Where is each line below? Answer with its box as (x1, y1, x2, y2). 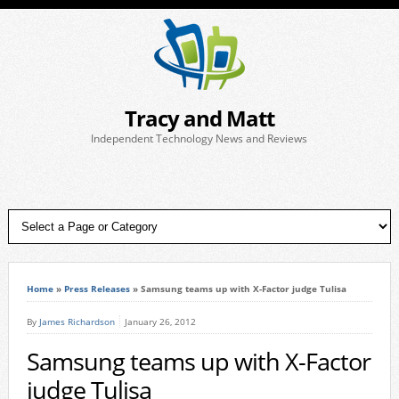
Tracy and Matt (124, 103, 274, 133)
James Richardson (38, 315, 115, 328)
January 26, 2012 (124, 315, 196, 328)
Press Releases (63, 282, 130, 295)
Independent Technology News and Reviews (91, 131, 308, 146)
